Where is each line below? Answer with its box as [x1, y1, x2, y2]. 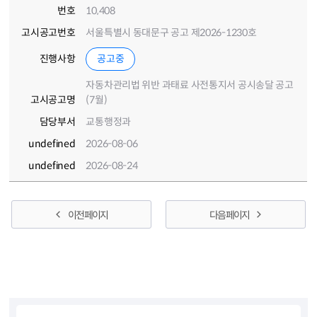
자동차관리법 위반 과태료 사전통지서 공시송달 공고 [86, 79, 294, 91]
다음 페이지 [209, 209, 250, 222]
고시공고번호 [21, 26, 76, 39]
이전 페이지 [67, 209, 108, 222]
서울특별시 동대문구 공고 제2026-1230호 [86, 26, 257, 39]
